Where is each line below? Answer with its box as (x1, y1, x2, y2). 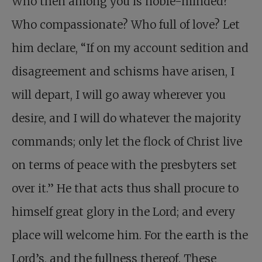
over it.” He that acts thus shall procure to (12, 181, 239, 195)
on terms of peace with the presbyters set (12, 157, 237, 172)
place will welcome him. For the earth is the (12, 227, 248, 242)
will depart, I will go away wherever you (12, 87, 226, 102)
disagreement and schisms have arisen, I (12, 64, 235, 78)
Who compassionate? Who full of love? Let (12, 17, 240, 32)
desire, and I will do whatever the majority (12, 111, 241, 125)
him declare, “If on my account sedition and (12, 40, 249, 55)
